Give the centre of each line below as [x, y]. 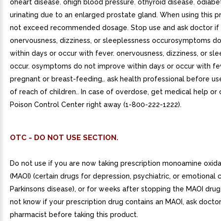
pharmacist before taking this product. [74, 215]
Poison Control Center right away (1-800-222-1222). [96, 105]
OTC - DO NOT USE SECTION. [64, 138]
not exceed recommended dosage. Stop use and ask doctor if [114, 28]
